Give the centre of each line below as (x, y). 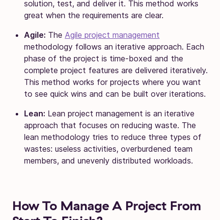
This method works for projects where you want (112, 82)
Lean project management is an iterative (120, 113)
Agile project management (112, 35)
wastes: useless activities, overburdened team (108, 149)
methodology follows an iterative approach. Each (114, 46)
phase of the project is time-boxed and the (104, 58)
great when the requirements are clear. (94, 15)
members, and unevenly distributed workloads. (109, 160)
